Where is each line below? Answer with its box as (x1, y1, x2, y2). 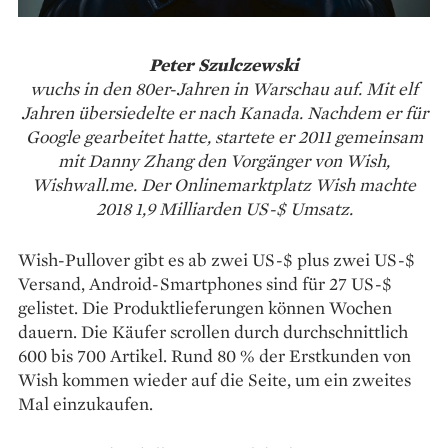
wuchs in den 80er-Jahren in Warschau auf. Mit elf (30, 76, 418, 100)
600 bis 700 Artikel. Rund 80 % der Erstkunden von (18, 343, 411, 367)
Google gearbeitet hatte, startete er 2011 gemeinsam (25, 124, 423, 148)
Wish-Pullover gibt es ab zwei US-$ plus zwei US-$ (18, 247, 415, 271)
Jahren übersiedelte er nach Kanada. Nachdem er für (20, 100, 428, 124)
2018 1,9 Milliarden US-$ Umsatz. (95, 196, 353, 220)
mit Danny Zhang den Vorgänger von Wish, (58, 148, 390, 172)
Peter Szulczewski (149, 52, 299, 76)
